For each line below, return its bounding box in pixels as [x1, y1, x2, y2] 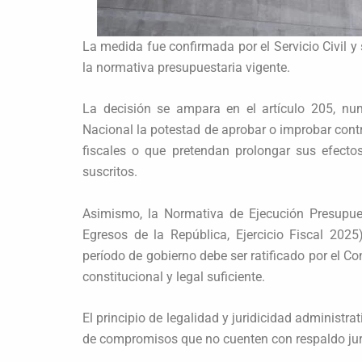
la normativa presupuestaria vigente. [82, 59, 290, 75]
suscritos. [82, 164, 137, 180]
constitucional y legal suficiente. [82, 268, 265, 284]
